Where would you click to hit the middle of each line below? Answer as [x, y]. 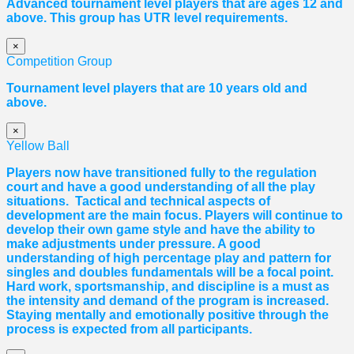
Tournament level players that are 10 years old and [157, 88]
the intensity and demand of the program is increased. [168, 300]
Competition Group [59, 61]
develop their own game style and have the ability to [161, 229]
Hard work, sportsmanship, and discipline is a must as [168, 286]
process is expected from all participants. [129, 329]
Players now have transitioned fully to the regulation [162, 172]
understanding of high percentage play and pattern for [169, 258]
